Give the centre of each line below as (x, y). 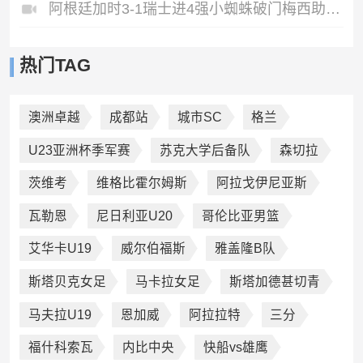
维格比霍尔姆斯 (141, 183)
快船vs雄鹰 (236, 348)
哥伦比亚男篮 (241, 216)
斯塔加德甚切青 (275, 282)
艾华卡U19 (60, 249)
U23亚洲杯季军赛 (79, 150)
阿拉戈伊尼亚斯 (262, 183)
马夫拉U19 (60, 314)
